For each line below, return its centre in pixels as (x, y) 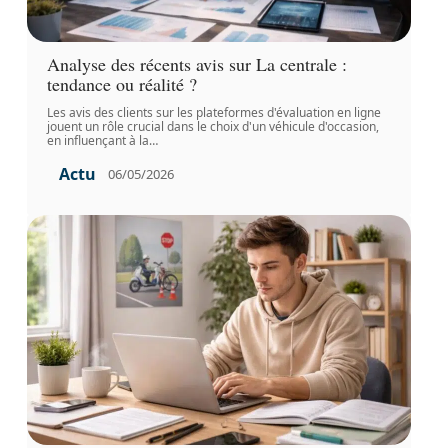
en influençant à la (97, 140)
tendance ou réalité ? (121, 83)
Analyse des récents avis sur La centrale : (196, 63)
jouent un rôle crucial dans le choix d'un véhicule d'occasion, (212, 126)
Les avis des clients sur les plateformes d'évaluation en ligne (213, 112)
